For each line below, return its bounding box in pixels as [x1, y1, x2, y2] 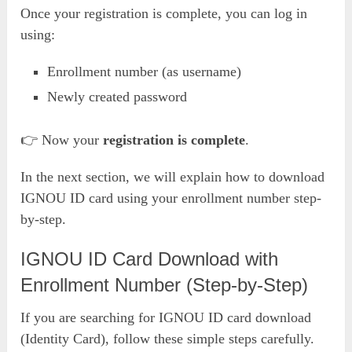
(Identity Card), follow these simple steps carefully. [20, 331, 315, 347]
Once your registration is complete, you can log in [20, 5, 308, 22]
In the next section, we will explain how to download [20, 169, 325, 185]
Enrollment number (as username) [47, 64, 242, 80]
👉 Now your [20, 132, 104, 148]
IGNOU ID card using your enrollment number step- [20, 190, 322, 207]
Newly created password [47, 89, 188, 105]
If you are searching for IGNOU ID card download [20, 310, 312, 326]
